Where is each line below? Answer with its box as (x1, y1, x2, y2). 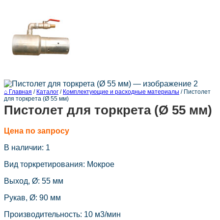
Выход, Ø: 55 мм (4, 177, 63, 186)
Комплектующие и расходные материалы (63, 88, 179, 96)
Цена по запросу (4, 127, 69, 136)
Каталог (36, 88, 58, 96)
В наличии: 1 (4, 143, 50, 152)
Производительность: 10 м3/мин (4, 210, 121, 219)
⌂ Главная (4, 88, 32, 96)
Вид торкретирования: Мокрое (4, 160, 114, 169)
